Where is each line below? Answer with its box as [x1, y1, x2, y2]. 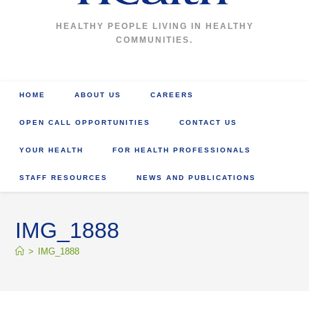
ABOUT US [74, 91, 122, 99]
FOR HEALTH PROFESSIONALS [112, 146, 252, 154]
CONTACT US [179, 119, 238, 126]
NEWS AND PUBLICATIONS [137, 174, 257, 181]
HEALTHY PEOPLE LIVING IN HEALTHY [55, 21, 254, 31]
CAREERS [150, 91, 195, 99]
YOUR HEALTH [19, 146, 84, 154]
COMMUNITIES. [116, 35, 193, 45]
